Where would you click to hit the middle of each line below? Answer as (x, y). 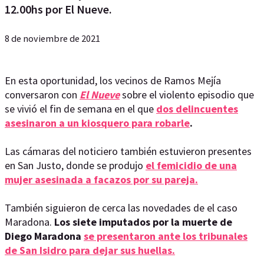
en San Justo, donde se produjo (75, 165)
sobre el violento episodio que (188, 95)
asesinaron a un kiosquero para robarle (97, 123)
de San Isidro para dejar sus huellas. (90, 250)
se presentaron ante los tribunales (166, 236)
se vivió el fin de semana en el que (80, 109)
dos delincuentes (197, 109)
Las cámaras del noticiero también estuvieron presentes (128, 151)
